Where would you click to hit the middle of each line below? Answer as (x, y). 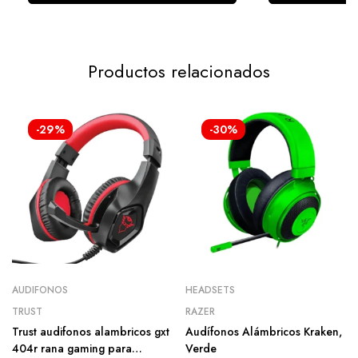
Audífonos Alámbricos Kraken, (264, 332)
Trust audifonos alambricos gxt (91, 332)
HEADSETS (210, 290)
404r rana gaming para (72, 348)
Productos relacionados (179, 71)
